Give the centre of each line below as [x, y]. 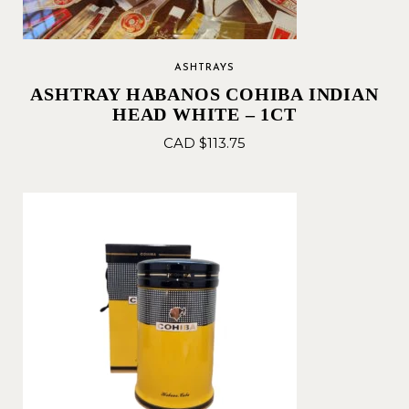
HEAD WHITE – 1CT [204, 114]
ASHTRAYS [204, 68]
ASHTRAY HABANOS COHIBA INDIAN [204, 94]
